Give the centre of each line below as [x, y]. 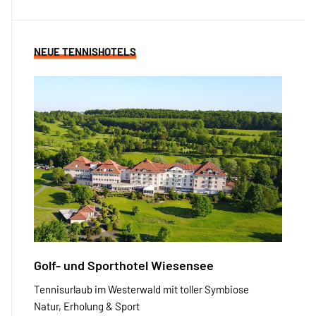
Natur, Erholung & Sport [87, 306]
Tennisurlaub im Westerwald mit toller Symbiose [141, 289]
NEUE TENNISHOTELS [85, 52]
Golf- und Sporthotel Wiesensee [124, 265]
